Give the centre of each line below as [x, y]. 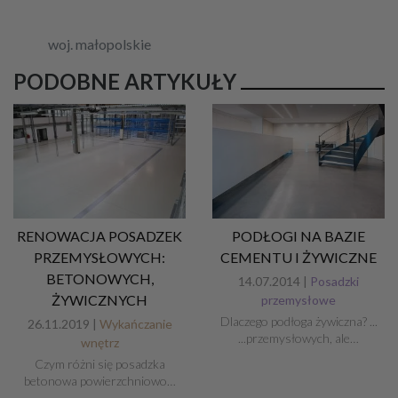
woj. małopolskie [99, 44]
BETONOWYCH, [99, 279]
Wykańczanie [135, 324]
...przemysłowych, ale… [298, 338]
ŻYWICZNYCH [99, 300]
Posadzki [334, 282]
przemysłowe [298, 300]
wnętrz [99, 343]
